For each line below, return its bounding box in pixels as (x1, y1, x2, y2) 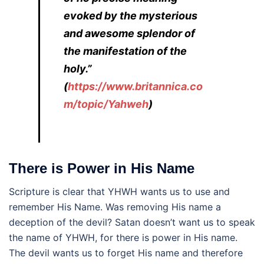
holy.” (64, 62, 92, 75)
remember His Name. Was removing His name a (9, 200, 221, 213)
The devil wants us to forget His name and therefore (9, 246, 243, 259)
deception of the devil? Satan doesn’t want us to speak (9, 216, 255, 228)
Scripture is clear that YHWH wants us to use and (9, 185, 230, 197)
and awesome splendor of (64, 27, 195, 39)
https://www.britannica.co (68, 80, 203, 93)
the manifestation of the (64, 44, 187, 57)
